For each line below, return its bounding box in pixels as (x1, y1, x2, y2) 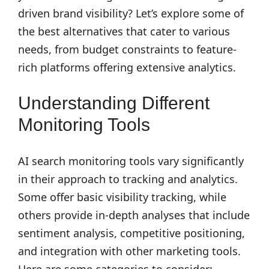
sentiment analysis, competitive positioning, (18, 226, 245, 240)
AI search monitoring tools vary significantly (18, 154, 244, 168)
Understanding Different (18, 93, 210, 113)
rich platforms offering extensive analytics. (18, 60, 236, 74)
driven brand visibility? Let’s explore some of (18, 6, 244, 20)
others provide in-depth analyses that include (18, 208, 250, 222)
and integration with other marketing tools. (18, 244, 241, 258)
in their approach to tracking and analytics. (18, 172, 238, 186)
